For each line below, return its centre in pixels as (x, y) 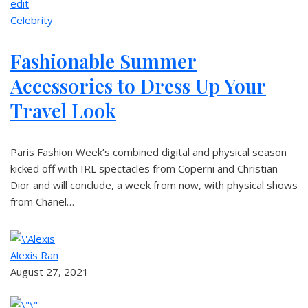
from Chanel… (42, 201)
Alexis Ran (34, 255)
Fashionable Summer (103, 61)
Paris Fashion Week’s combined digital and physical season (148, 152)
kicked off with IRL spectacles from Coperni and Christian (144, 168)
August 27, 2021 (49, 272)
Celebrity (32, 20)
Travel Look (63, 110)
